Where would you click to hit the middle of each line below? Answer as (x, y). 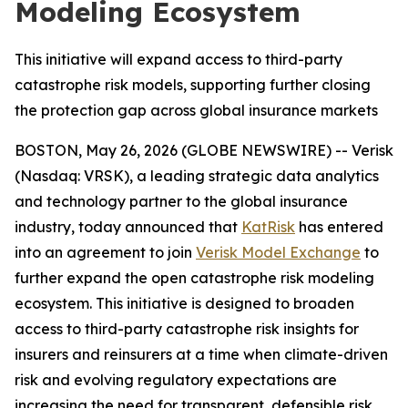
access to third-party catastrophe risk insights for (187, 329)
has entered (339, 227)
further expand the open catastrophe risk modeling (194, 278)
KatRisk (268, 227)
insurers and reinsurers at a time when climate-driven (201, 354)
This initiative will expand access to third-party (178, 59)
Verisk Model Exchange (278, 252)
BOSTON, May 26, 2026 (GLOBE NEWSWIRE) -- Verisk (204, 150)
